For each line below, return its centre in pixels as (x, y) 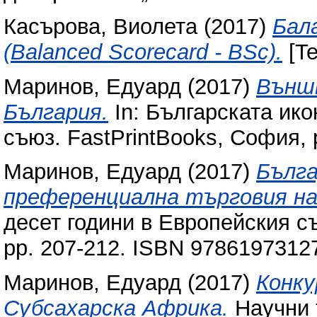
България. (56, 112)
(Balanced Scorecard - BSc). (143, 52)
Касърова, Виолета (100, 26)
